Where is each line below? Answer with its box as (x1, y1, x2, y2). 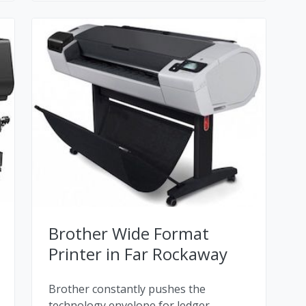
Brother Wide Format (48, 221, 209, 245)
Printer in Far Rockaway (48, 242, 227, 265)
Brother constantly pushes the (48, 281, 206, 296)
